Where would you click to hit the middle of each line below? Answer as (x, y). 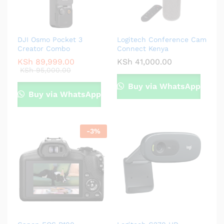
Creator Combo (44, 49)
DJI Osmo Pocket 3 (50, 40)
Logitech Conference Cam (162, 40)
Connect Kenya (143, 49)
